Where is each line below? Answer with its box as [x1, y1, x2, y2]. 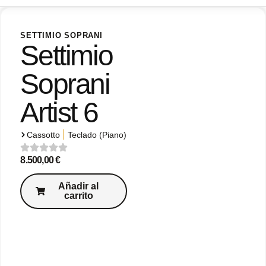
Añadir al [58, 181, 99, 192]
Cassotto [27, 130, 61, 140]
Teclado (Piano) [68, 130, 127, 140]
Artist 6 [20, 97, 98, 129]
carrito [64, 191, 93, 201]
